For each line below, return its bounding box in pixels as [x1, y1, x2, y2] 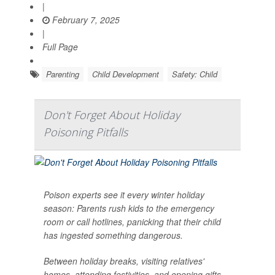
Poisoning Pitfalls [44, 124, 128, 139]
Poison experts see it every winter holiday [44, 188, 204, 201]
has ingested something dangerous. [44, 228, 183, 241]
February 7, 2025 [50, 13, 120, 26]
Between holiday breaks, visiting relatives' [44, 254, 204, 267]
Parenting [46, 68, 79, 80]
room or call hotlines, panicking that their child [44, 215, 221, 228]
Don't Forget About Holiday [44, 107, 180, 122]
